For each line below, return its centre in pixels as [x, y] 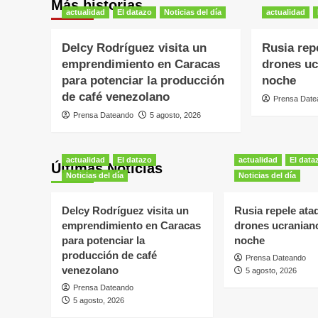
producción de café [109, 255]
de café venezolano [116, 97]
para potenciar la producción [143, 80]
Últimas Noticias [107, 168]
